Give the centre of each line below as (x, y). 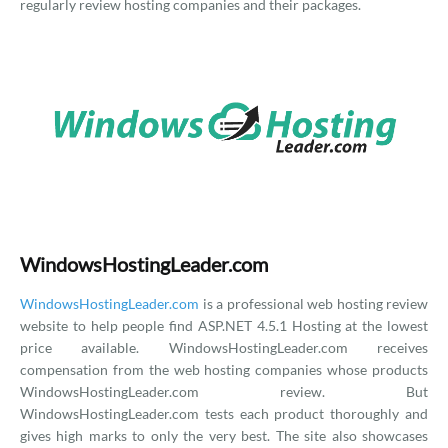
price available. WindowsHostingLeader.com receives (224, 347)
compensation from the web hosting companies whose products (224, 369)
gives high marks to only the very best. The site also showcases (224, 435)
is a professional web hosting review (313, 303)
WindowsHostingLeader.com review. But (224, 391)
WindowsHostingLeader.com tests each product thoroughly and (224, 413)
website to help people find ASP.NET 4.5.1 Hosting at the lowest (224, 325)
